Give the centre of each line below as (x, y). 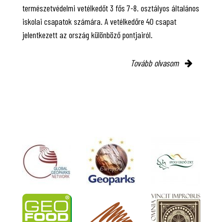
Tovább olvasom (156, 63)
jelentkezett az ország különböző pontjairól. (87, 34)
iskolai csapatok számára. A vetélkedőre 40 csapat (99, 21)
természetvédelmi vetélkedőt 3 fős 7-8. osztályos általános (111, 8)
